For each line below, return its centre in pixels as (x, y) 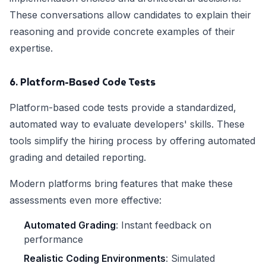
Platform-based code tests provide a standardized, (123, 108)
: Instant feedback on (164, 225)
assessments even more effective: (85, 200)
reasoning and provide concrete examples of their (122, 32)
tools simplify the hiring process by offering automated (132, 141)
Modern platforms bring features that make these (121, 184)
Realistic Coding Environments (95, 259)
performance (53, 240)
